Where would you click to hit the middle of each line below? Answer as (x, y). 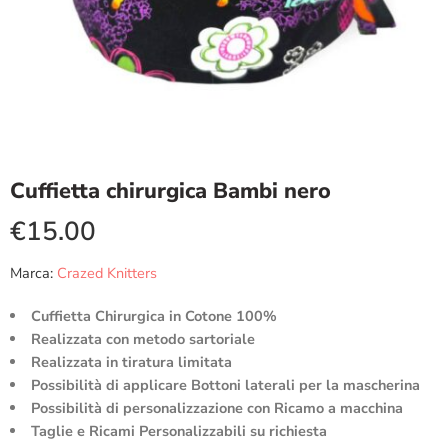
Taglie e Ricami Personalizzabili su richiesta (178, 431)
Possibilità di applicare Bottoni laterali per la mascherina (225, 385)
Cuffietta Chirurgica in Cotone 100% (153, 316)
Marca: (31, 273)
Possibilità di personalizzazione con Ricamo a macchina (216, 408)
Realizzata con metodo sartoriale (142, 339)
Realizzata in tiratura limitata (131, 362)
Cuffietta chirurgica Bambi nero (170, 191)
